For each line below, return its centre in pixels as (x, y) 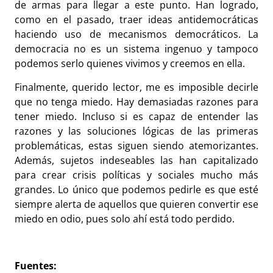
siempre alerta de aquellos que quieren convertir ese (136, 204)
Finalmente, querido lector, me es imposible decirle (136, 87)
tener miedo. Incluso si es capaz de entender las (136, 116)
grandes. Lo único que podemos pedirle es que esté (136, 189)
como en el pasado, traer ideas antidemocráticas (136, 20)
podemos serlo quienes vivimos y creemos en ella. (131, 64)
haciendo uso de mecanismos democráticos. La (136, 34)
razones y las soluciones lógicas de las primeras (136, 131)
